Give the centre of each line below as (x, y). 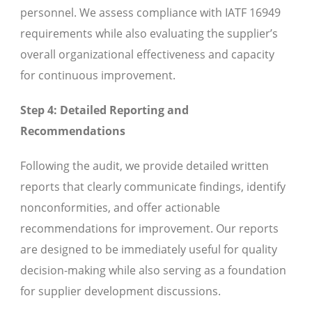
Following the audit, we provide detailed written (145, 166)
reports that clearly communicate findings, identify (153, 187)
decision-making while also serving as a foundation (153, 271)
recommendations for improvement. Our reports (149, 229)
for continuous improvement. (98, 76)
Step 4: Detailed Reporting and (104, 110)
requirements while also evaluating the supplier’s (149, 34)
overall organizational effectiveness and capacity (147, 55)
